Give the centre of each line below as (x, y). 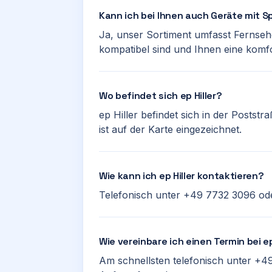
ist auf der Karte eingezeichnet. (170, 129)
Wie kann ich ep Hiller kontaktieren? (182, 176)
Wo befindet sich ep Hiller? (161, 96)
